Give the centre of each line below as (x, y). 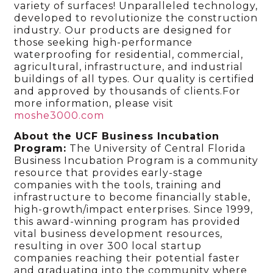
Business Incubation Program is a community (136, 161)
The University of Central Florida (156, 149)
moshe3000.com (59, 116)
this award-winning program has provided (128, 222)
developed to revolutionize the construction (136, 18)
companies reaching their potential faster (127, 258)
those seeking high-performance (104, 43)
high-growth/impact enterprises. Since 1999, (134, 210)
